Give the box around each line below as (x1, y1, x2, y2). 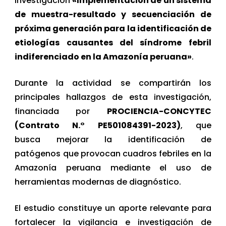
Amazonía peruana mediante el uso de (15, 162, 211, 174)
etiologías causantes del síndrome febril (15, 37, 211, 49)
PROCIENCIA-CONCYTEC (106, 105, 211, 118)
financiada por (15, 105, 107, 118)
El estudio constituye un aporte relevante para (15, 202, 211, 214)
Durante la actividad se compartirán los (15, 77, 211, 89)
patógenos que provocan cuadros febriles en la (15, 148, 211, 160)
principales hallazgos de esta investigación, (15, 91, 211, 103)
